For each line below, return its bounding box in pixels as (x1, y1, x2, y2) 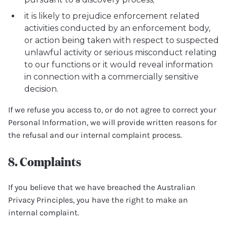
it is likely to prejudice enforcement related (24, 11, 200, 21)
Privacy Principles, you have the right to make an (8, 195, 188, 205)
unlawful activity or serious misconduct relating (24, 48, 217, 57)
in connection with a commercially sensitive (24, 72, 199, 82)
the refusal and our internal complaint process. (8, 130, 182, 140)
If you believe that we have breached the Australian (8, 182, 196, 192)
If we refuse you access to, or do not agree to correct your (8, 105, 216, 115)
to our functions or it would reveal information (24, 60, 213, 69)
